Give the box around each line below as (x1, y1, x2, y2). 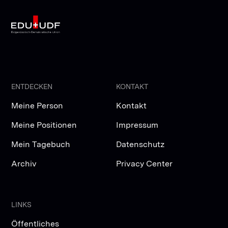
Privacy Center (116, 159, 173, 169)
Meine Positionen (11, 120, 77, 130)
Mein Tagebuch (11, 139, 71, 150)
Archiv (11, 159, 37, 169)
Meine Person (11, 101, 64, 111)
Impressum (116, 120, 159, 130)
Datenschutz (116, 139, 165, 150)
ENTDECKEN (11, 82, 53, 91)
